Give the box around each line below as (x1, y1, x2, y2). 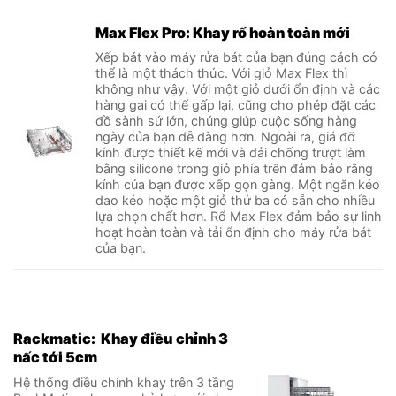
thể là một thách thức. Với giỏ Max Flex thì (95, 65, 348, 80)
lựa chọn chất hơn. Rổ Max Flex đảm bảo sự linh (95, 208, 383, 224)
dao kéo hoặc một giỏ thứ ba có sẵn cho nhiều (95, 192, 376, 208)
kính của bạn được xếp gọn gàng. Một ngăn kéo (95, 176, 381, 192)
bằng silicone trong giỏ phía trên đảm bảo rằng (95, 160, 374, 176)
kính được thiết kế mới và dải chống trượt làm (95, 144, 367, 160)
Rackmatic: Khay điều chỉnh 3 (13, 330, 228, 348)
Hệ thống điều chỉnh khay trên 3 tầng (13, 374, 234, 390)
